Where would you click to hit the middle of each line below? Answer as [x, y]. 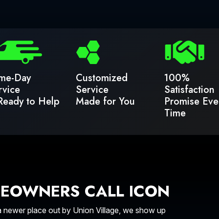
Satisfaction [189, 90]
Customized [102, 78]
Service [92, 90]
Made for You [105, 101]
